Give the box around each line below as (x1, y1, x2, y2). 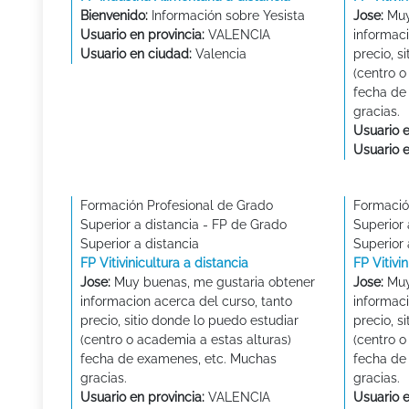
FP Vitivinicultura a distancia (80, 256, 248, 270)
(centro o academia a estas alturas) (80, 332, 291, 347)
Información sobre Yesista (148, 8, 305, 23)
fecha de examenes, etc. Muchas (80, 351, 277, 366)
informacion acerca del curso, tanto (80, 294, 292, 309)
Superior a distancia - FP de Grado (80, 217, 287, 232)
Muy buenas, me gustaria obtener (110, 275, 315, 289)
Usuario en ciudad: (80, 47, 192, 61)
